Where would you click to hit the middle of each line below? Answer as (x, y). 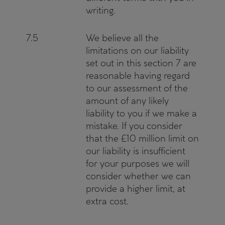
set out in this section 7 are (141, 63)
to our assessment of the (137, 88)
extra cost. (107, 201)
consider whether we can (138, 176)
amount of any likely (127, 101)
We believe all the (122, 38)
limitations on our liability (137, 50)
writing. (101, 10)
